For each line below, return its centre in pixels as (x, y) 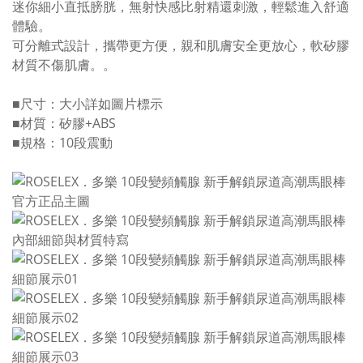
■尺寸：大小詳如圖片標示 (88, 104)
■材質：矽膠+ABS (64, 123)
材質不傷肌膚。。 (64, 65)
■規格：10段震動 (62, 143)
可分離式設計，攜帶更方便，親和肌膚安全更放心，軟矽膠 (181, 45)
